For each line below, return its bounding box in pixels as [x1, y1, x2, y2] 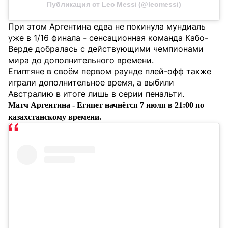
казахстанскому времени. [8, 112, 101, 122]
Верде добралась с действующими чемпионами [8, 44, 204, 54]
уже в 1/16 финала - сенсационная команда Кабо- [8, 33, 208, 43]
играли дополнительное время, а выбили [8, 77, 174, 88]
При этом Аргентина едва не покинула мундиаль [8, 21, 206, 32]
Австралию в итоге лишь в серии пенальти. [8, 89, 184, 99]
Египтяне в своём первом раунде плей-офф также [8, 66, 211, 77]
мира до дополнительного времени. [8, 55, 154, 66]
